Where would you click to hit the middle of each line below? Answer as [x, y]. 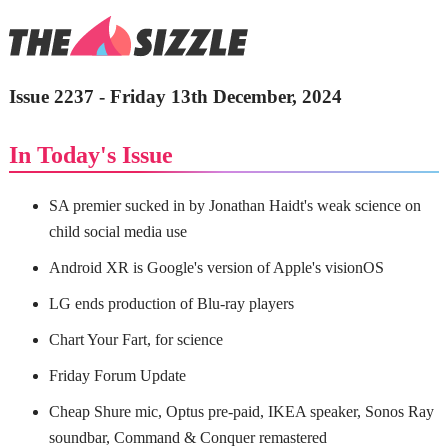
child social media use [117, 231]
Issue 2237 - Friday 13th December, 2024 [175, 96]
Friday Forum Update [117, 375]
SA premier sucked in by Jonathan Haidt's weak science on [234, 205]
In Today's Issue [90, 154]
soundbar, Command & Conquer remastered [187, 437]
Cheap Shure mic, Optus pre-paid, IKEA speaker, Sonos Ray [241, 411]
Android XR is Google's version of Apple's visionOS [216, 267]
